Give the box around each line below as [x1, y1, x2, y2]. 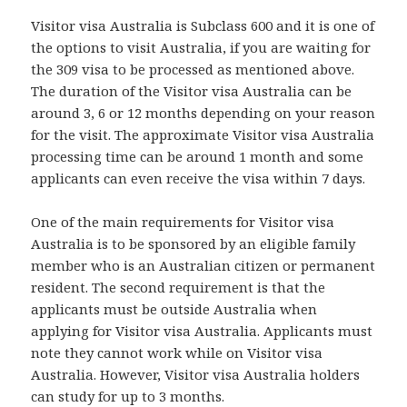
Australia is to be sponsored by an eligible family [31, 234, 356, 253]
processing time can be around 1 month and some [31, 147, 364, 166]
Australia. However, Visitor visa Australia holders [31, 365, 361, 384]
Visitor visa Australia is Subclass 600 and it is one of [31, 16, 375, 35]
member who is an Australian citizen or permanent [31, 256, 376, 275]
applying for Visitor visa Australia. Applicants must [31, 322, 373, 341]
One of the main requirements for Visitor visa [31, 213, 335, 232]
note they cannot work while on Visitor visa [31, 343, 323, 362]
